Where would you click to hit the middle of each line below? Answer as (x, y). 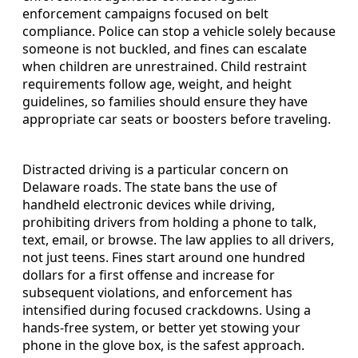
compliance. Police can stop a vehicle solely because (179, 32)
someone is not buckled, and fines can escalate (165, 49)
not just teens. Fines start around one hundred (164, 258)
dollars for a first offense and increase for (149, 275)
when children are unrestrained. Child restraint (165, 67)
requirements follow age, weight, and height (157, 84)
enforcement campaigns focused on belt (145, 14)
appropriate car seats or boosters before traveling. (177, 119)
